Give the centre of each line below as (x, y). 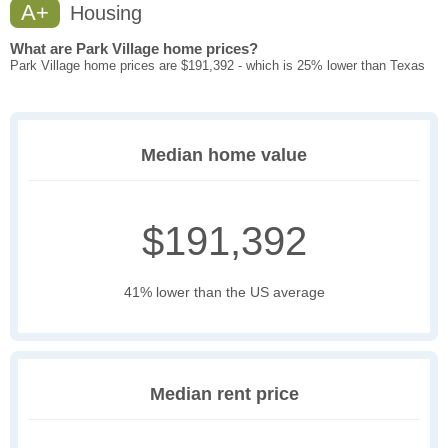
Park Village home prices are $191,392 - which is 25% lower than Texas (217, 66)
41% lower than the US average (224, 292)
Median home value (224, 155)
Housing (103, 13)
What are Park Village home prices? (134, 49)
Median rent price (224, 394)
